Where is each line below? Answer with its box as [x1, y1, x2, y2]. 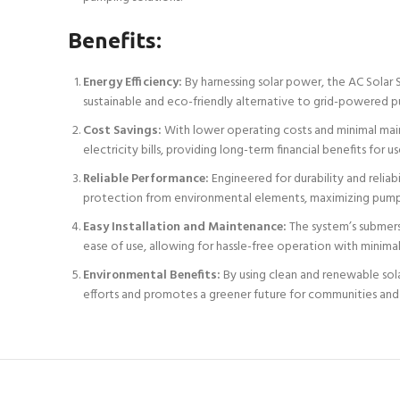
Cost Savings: [83, 120, 162, 141]
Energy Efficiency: [83, 71, 182, 93]
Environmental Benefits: [83, 264, 221, 286]
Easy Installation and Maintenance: [83, 216, 287, 237]
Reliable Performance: [83, 168, 209, 189]
